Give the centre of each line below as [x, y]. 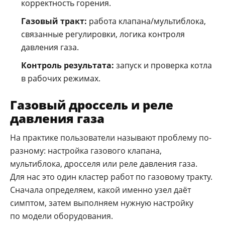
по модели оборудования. [62, 216]
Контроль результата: [68, 65]
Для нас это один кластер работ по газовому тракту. [111, 177]
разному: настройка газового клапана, [86, 150]
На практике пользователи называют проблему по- [111, 137]
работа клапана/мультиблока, [146, 21]
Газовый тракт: [54, 21]
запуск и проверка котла [163, 65]
